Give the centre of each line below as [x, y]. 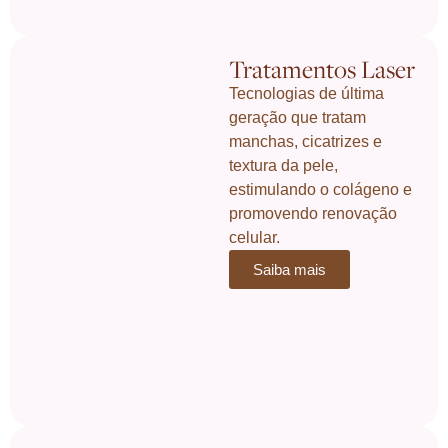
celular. [255, 237]
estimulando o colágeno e [321, 189]
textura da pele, [284, 165]
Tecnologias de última [307, 93]
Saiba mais [290, 269]
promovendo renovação [313, 213]
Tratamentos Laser [322, 68]
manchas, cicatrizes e [306, 141]
